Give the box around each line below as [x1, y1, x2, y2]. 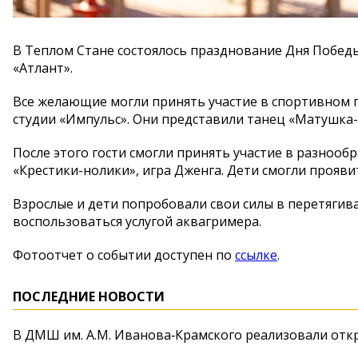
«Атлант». [13, 59, 73, 77]
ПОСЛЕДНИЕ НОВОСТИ [13, 288, 165, 305]
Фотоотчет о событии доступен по [13, 246, 235, 264]
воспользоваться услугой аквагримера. [13, 213, 261, 230]
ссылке [235, 246, 277, 264]
